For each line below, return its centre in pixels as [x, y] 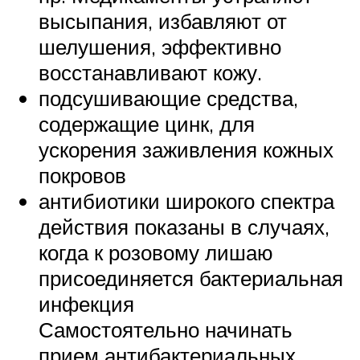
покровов [82, 175]
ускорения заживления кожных [186, 149]
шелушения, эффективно [160, 46]
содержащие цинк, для [147, 123]
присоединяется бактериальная [191, 278]
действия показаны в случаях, [184, 226]
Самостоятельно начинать [166, 329]
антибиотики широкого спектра [186, 200]
